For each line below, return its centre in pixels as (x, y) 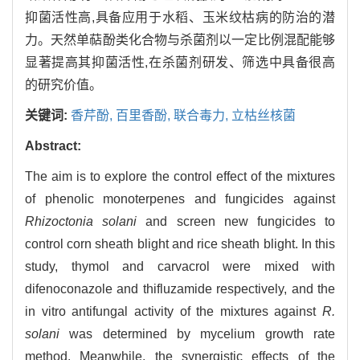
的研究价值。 (63, 85)
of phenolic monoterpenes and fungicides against (180, 199)
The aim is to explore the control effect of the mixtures (180, 177)
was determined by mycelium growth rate (197, 334)
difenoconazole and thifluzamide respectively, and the (180, 289)
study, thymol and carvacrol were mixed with (180, 267)
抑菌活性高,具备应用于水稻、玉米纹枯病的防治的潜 (180, 18)
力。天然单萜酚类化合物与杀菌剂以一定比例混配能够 (180, 40)
